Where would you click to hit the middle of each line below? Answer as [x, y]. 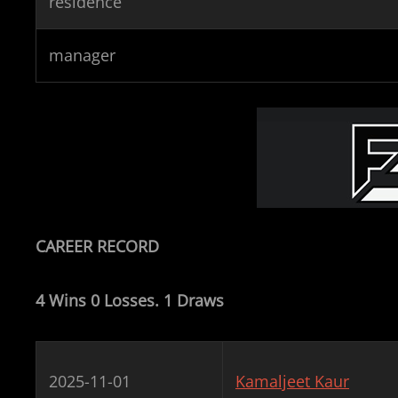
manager [82, 55]
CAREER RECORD [97, 246]
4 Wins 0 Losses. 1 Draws [130, 300]
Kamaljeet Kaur [292, 381]
